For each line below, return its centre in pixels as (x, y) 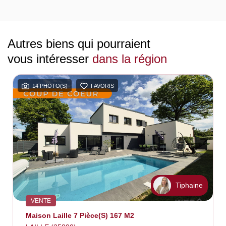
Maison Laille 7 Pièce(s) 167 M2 (80, 215)
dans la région (130, 59)
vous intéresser (50, 59)
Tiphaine (189, 185)
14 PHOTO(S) (50, 86)
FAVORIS (102, 86)
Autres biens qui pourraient (79, 43)
